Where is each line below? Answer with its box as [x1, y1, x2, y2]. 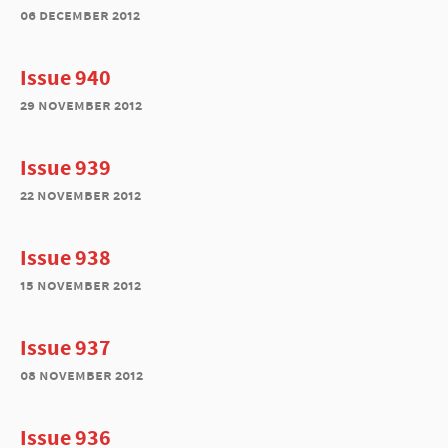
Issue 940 [20, 63, 111, 91]
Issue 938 [20, 243, 111, 271]
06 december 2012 [20, 5, 140, 24]
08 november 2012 [20, 365, 143, 384]
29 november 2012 [20, 95, 142, 114]
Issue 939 [20, 153, 111, 181]
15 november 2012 [20, 275, 141, 294]
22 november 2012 [20, 185, 141, 204]
